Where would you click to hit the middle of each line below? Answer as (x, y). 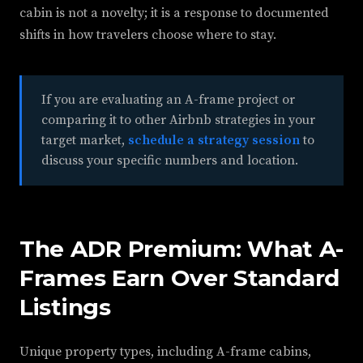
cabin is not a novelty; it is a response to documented (174, 13)
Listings (65, 307)
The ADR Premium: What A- (181, 249)
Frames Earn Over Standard (179, 278)
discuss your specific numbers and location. (170, 161)
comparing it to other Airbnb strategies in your (178, 120)
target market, (85, 141)
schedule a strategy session (214, 141)
